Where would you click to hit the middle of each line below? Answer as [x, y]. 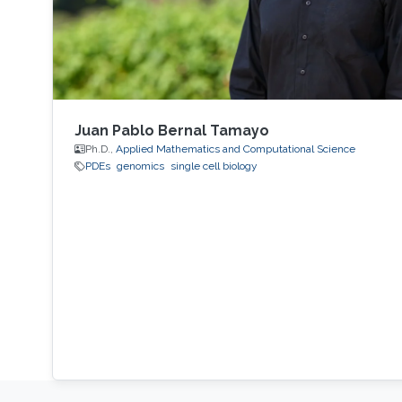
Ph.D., [100, 149]
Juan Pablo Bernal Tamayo [171, 131]
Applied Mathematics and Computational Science [235, 149]
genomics [140, 166]
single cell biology [214, 166]
